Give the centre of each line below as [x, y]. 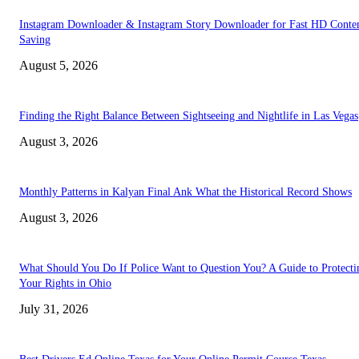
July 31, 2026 [54, 309]
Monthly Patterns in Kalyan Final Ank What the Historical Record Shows [186, 192]
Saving [35, 40]
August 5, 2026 [58, 66]
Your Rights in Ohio [65, 284]
